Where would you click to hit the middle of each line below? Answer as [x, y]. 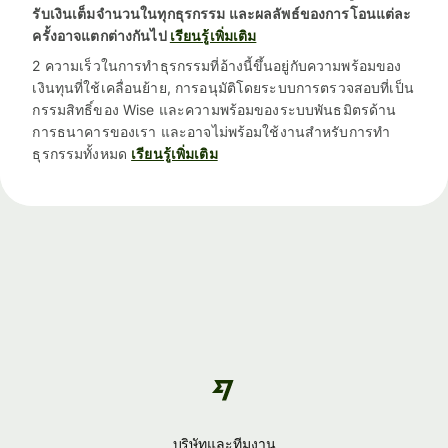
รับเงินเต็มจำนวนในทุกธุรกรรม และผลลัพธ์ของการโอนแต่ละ [222, 14]
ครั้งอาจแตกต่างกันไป [99, 36]
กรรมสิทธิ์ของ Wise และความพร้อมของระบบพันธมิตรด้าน [214, 110]
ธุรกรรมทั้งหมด [79, 154]
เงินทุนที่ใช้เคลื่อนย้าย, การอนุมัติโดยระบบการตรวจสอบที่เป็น [223, 88]
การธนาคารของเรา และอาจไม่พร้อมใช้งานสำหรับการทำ [211, 132]
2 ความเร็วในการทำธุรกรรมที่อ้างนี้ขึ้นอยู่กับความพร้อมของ [217, 66]
